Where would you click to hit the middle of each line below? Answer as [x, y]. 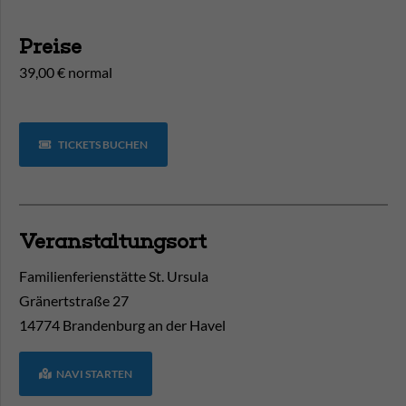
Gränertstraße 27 [74, 301]
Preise [50, 47]
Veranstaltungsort [113, 242]
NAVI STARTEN [94, 374]
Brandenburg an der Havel [144, 325]
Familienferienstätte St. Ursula [114, 276]
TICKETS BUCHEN [101, 145]
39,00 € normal [66, 72]
